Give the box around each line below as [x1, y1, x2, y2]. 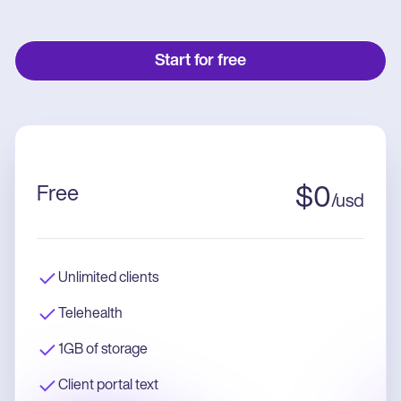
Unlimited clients [58, 270, 158, 286]
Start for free [155, 53, 246, 71]
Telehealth [58, 306, 123, 321]
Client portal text [58, 378, 158, 393]
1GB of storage [58, 342, 148, 357]
